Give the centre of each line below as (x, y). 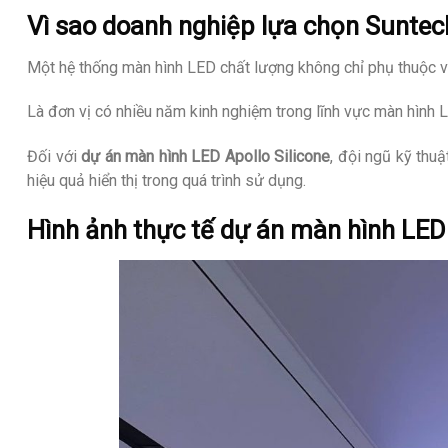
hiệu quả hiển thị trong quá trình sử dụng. (166, 181)
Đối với (54, 157)
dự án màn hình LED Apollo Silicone (206, 157)
